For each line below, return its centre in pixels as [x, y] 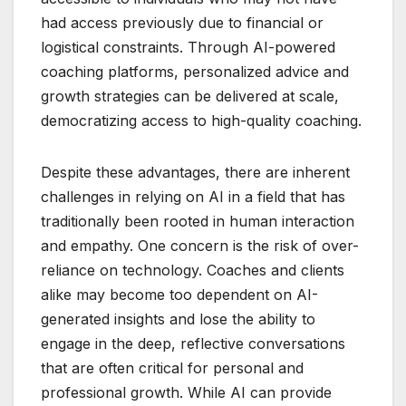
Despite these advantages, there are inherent [195, 173]
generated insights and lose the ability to [178, 319]
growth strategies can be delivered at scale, [190, 97]
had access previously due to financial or [182, 23]
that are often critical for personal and [172, 368]
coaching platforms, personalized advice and [195, 72]
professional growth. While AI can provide [186, 393]
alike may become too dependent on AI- [179, 295]
